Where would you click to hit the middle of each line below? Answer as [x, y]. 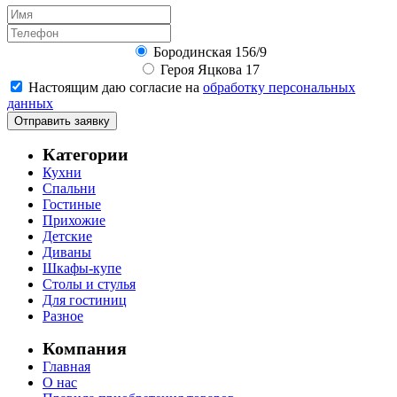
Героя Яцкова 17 [210, 70]
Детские [67, 237]
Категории [86, 155]
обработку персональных [279, 88]
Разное [63, 316]
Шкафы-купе [82, 269]
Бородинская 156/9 [210, 52]
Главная [66, 367]
